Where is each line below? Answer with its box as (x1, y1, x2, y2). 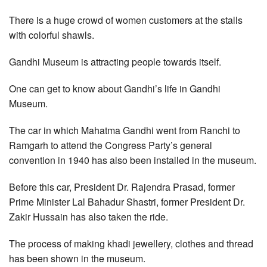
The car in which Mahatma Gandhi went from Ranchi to (9, 123, 240, 138)
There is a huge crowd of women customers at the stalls (9, 13, 243, 27)
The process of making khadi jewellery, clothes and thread (9, 237, 253, 251)
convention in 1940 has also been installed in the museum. (9, 153, 256, 167)
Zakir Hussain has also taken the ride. (9, 210, 168, 224)
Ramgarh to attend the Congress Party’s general (9, 138, 212, 153)
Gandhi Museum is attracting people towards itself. (9, 55, 221, 69)
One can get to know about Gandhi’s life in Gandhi (9, 82, 221, 96)
